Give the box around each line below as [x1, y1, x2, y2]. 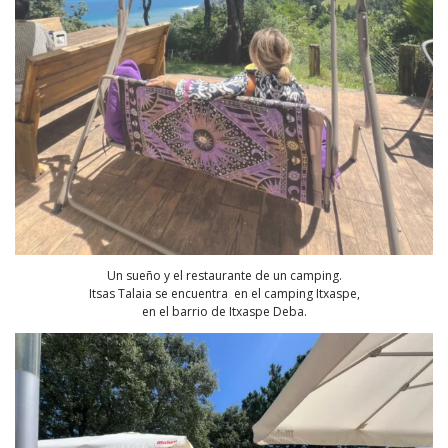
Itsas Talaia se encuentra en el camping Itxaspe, [88, 284, 360, 302]
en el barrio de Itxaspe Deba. [141, 302, 307, 320]
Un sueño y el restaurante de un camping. [106, 266, 342, 284]
